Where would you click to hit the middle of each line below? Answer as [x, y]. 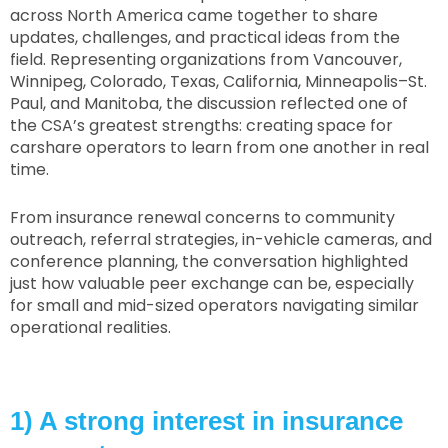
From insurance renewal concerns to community [202, 218]
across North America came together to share [194, 16]
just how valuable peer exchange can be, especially [212, 284]
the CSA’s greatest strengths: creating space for [201, 126]
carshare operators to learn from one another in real [219, 148]
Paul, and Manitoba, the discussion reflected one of [209, 104]
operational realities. [90, 328]
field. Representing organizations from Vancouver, [206, 60]
